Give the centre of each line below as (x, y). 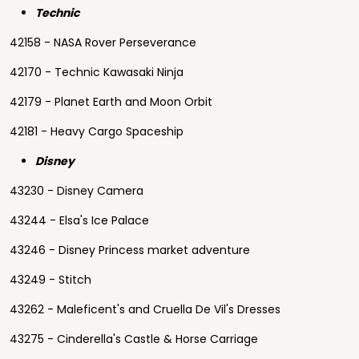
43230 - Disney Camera (77, 191)
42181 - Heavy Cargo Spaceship (97, 131)
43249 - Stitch (50, 280)
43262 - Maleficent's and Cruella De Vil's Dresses (145, 309)
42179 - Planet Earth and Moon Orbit (111, 102)
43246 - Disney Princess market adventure (130, 250)
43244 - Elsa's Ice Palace (79, 220)
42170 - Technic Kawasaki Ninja (97, 72)
